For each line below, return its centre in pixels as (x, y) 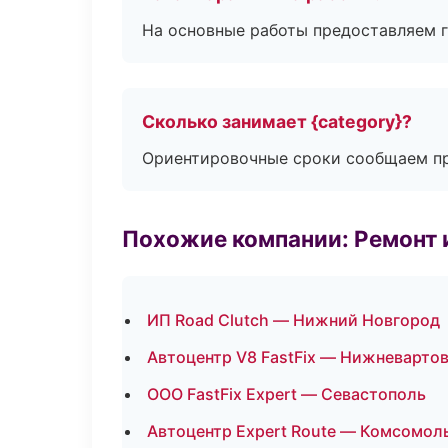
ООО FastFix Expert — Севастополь (286, 394)
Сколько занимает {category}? (277, 121)
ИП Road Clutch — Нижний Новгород (293, 320)
